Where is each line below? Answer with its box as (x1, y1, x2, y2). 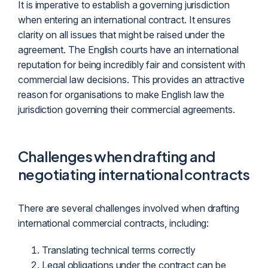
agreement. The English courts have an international (18, 43, 239, 56)
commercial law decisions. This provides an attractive (18, 73, 245, 86)
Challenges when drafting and (18, 147, 215, 165)
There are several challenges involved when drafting (18, 202, 239, 214)
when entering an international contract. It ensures (18, 13, 231, 26)
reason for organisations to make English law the (18, 88, 225, 100)
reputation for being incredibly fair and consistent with (18, 58, 245, 71)
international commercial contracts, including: (18, 217, 209, 229)
